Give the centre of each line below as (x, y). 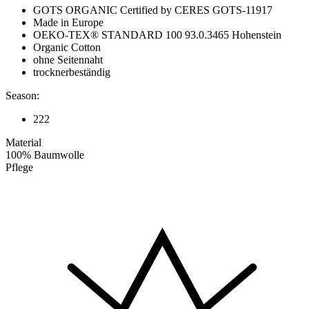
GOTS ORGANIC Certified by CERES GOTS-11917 (153, 10)
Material (23, 143)
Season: (22, 96)
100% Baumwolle (45, 155)
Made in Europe (68, 23)
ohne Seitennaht (68, 60)
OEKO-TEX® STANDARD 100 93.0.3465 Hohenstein (157, 35)
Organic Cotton (67, 48)
